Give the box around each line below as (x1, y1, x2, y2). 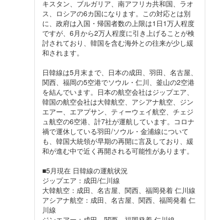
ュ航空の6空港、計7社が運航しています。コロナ (42, 116, 194, 127)
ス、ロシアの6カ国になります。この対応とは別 (42, 8, 191, 19)
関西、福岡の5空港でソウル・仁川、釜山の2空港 (42, 77, 194, 87)
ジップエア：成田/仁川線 (42, 175, 120, 186)
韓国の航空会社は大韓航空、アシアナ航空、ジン (42, 97, 193, 107)
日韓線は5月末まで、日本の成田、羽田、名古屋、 (42, 67, 197, 78)
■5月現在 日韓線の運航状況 (42, 165, 128, 176)
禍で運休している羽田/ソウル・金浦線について (42, 126, 189, 137)
